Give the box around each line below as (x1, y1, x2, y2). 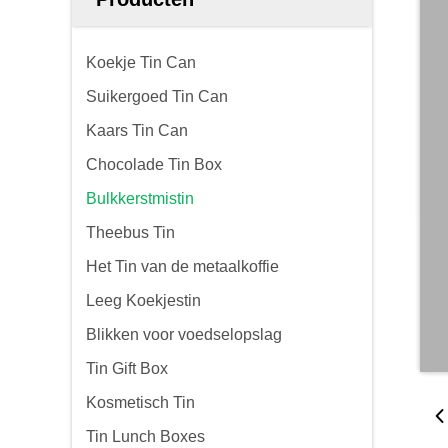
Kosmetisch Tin (86, 394, 195, 411)
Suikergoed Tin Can (86, 88, 228, 105)
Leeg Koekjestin (86, 292, 201, 309)
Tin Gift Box (86, 360, 168, 377)
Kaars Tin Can (86, 122, 188, 139)
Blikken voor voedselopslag (86, 326, 282, 343)
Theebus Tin (86, 224, 175, 241)
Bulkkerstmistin (86, 190, 194, 207)
